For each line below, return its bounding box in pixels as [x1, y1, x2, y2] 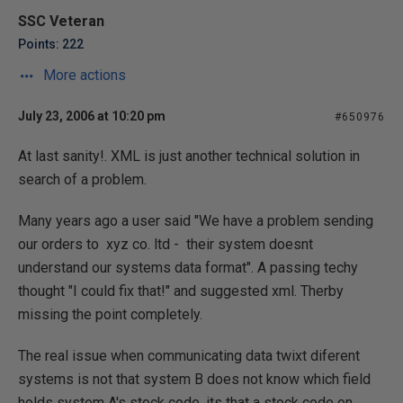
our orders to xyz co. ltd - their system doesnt [18, 236, 313, 253]
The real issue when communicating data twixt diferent [18, 347, 360, 364]
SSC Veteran [18, 13, 104, 30]
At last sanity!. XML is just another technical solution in [18, 148, 360, 165]
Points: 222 [18, 37, 84, 51]
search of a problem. [18, 171, 147, 188]
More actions [40, 67, 126, 84]
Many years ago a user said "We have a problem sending [18, 212, 373, 229]
